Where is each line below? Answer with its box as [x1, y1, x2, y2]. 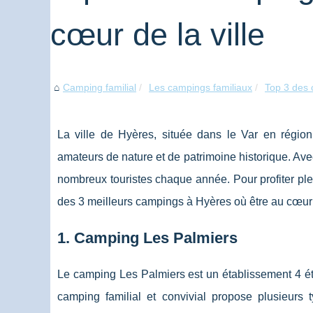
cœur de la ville [50, 17, 265, 52]
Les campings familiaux [149, 82, 252, 94]
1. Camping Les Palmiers [57, 229, 238, 247]
